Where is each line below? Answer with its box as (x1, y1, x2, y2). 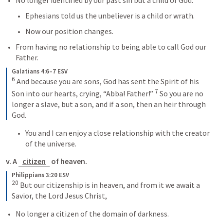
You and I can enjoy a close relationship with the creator (25, 128, 210, 138)
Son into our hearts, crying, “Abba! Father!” (12, 89, 155, 99)
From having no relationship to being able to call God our (16, 42, 206, 52)
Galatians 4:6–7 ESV (12, 67, 68, 76)
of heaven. (50, 156, 87, 166)
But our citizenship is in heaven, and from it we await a (18, 180, 200, 190)
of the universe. (25, 139, 76, 149)
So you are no (158, 89, 203, 99)
